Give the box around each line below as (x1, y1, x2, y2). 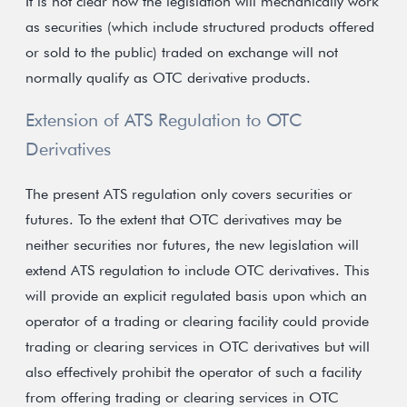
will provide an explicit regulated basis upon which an (25, 287, 367, 304)
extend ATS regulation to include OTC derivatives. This (25, 262, 370, 279)
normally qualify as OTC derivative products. (25, 69, 311, 86)
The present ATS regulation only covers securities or (25, 185, 352, 203)
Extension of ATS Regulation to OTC (25, 109, 303, 131)
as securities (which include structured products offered (25, 18, 374, 35)
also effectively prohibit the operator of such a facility (25, 363, 362, 381)
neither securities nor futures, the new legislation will (25, 236, 359, 253)
